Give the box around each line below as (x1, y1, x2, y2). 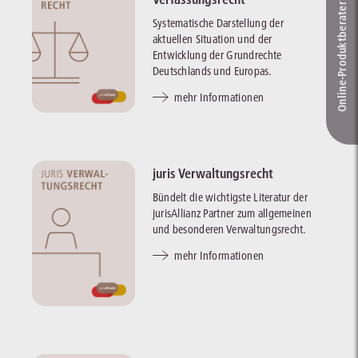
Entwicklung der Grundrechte (152, 47, 282, 62)
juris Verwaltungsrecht (152, 165, 273, 182)
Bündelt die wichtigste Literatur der (152, 190, 308, 205)
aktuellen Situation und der (152, 31, 272, 46)
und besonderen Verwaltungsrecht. (152, 222, 306, 237)
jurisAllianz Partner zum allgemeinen (152, 206, 312, 221)
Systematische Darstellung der (152, 15, 284, 30)
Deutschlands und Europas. (152, 63, 271, 78)
